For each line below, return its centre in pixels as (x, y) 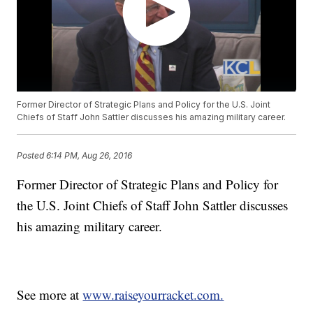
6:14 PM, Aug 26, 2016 (89, 155)
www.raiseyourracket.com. (153, 295)
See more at (50, 295)
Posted (32, 155)
